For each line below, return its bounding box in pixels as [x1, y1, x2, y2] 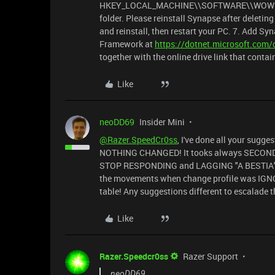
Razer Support [183, 250, 238, 262]
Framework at [99, 38, 155, 50]
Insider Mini [139, 116, 185, 128]
